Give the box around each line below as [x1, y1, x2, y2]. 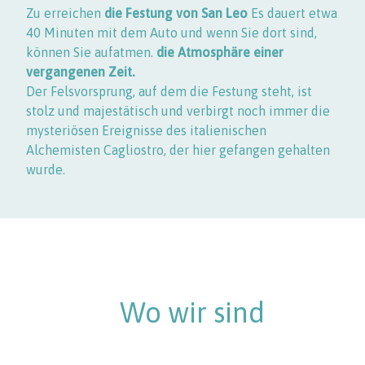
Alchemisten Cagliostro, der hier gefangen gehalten [26, 142, 330, 157]
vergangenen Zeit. [26, 64, 134, 79]
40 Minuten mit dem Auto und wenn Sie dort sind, [26, 24, 317, 40]
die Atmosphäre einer [156, 44, 284, 59]
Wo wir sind [120, 295, 265, 328]
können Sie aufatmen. [26, 44, 156, 59]
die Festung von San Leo [104, 5, 248, 20]
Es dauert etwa [248, 5, 337, 20]
